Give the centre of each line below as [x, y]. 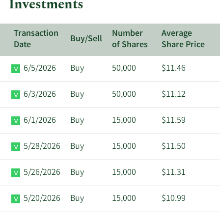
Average [177, 34]
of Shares [130, 45]
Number [127, 34]
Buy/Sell [86, 39]
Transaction [36, 34]
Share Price [183, 45]
